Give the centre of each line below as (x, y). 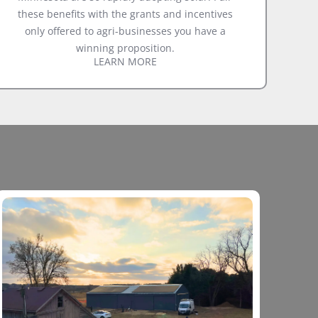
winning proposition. (125, 48)
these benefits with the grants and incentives (125, 13)
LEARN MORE (125, 61)
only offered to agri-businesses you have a (125, 31)
